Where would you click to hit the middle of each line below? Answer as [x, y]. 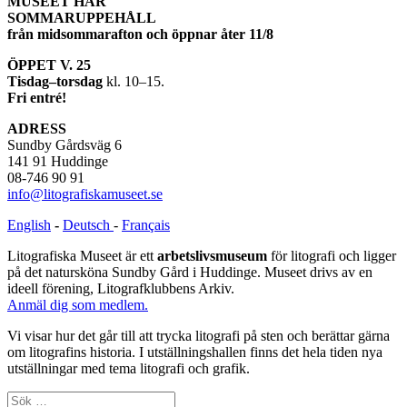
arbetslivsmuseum [212, 255]
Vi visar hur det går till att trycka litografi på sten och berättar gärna [199, 335]
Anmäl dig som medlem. [78, 304]
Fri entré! [37, 97]
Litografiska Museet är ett [82, 255]
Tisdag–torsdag [55, 81]
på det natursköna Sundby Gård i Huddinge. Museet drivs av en [190, 272]
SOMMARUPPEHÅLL [82, 17]
